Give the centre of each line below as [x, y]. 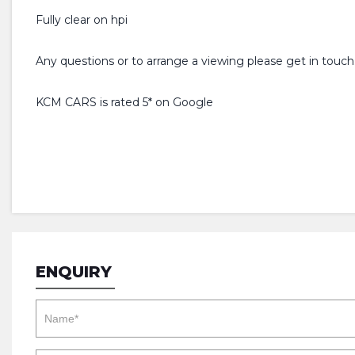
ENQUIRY [74, 272]
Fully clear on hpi [82, 20]
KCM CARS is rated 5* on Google [124, 102]
